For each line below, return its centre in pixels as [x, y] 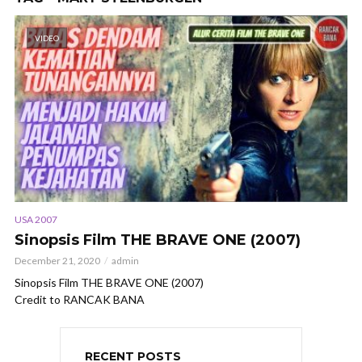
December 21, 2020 [57, 261]
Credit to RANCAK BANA [80, 300]
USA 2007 [36, 220]
